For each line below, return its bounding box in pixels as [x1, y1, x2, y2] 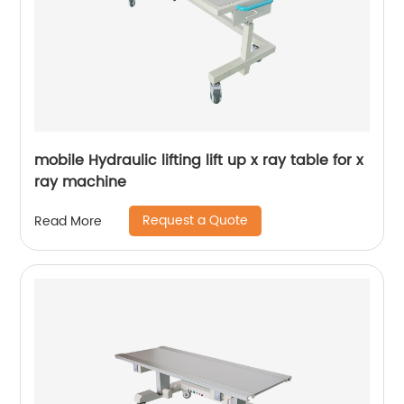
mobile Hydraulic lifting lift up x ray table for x [34, 149, 364, 172]
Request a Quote [142, 210, 249, 231]
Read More [34, 210, 103, 232]
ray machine [34, 170, 127, 194]
